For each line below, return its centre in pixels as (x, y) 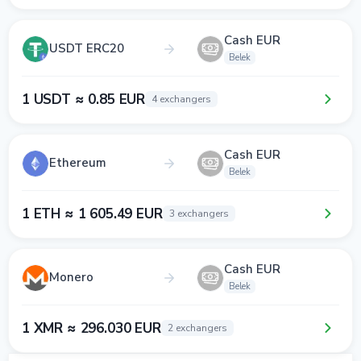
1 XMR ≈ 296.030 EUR (91, 328)
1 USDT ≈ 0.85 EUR (84, 99)
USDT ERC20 (87, 48)
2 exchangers (197, 328)
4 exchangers (182, 99)
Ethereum (78, 163)
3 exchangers (199, 214)
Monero (71, 277)
